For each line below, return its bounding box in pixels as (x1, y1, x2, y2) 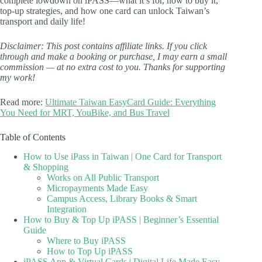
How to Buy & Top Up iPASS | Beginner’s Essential (23, 214, 219, 225)
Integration (47, 204, 87, 214)
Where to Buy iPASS (47, 235, 126, 246)
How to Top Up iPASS (47, 246, 133, 256)
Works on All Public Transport (47, 172, 159, 182)
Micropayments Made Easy (47, 182, 148, 193)
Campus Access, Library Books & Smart (47, 193, 197, 204)
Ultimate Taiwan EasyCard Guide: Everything (45, 97, 216, 107)
